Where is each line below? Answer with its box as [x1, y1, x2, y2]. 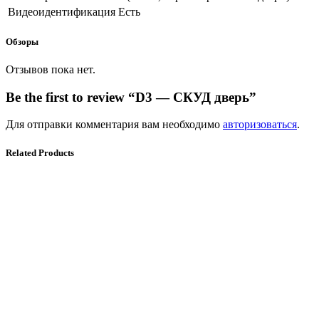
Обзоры [6, 36, 38, 47]
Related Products [6, 147, 74, 158]
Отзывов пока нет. [6, 63, 95, 75]
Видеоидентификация [8, 5, 115, 18]
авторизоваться [223, 118, 297, 131]
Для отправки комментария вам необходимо [6, 118, 223, 131]
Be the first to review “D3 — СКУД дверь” [6, 89, 256, 105]
